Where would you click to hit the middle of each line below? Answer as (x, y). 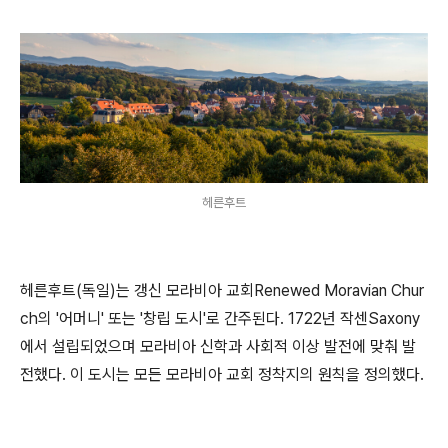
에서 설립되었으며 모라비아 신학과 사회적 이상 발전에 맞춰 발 (218, 346)
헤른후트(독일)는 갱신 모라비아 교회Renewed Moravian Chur (222, 290)
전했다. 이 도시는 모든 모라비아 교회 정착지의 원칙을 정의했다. (222, 374)
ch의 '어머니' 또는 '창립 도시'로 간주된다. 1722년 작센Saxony (220, 318)
